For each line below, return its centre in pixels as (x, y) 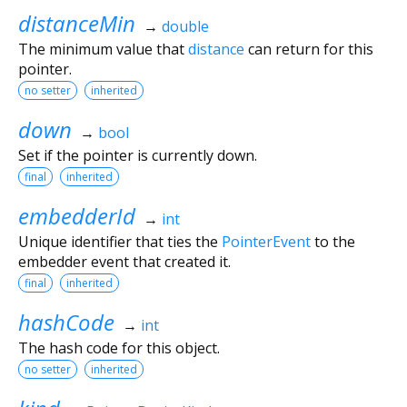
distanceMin (77, 23)
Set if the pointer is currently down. (138, 155)
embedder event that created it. (124, 261)
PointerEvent (266, 241)
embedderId (77, 215)
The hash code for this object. (119, 347)
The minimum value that (103, 49)
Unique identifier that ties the (120, 241)
